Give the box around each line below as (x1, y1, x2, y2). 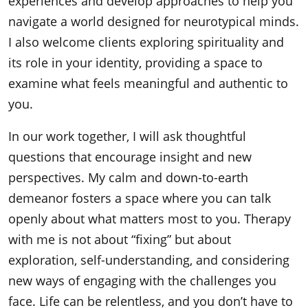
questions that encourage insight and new (8, 148, 252, 165)
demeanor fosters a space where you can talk (8, 190, 271, 206)
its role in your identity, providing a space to (8, 54, 263, 71)
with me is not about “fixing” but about (8, 231, 231, 247)
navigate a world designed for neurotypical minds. (8, 13, 299, 30)
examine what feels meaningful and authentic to (8, 75, 288, 91)
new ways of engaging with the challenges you (8, 272, 276, 289)
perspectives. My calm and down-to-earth (8, 169, 248, 186)
